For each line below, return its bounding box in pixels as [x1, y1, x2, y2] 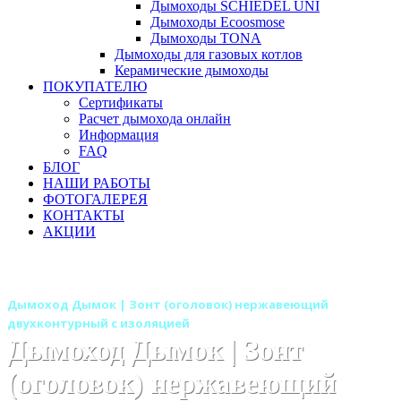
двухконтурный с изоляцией [7, 315, 190, 331]
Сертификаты [79, 95, 163, 110]
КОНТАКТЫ [43, 208, 124, 223]
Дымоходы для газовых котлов [115, 47, 303, 62]
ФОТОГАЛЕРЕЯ [43, 192, 148, 207]
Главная [7, 277, 59, 293]
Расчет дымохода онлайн [79, 111, 231, 126]
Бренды [166, 277, 217, 293]
